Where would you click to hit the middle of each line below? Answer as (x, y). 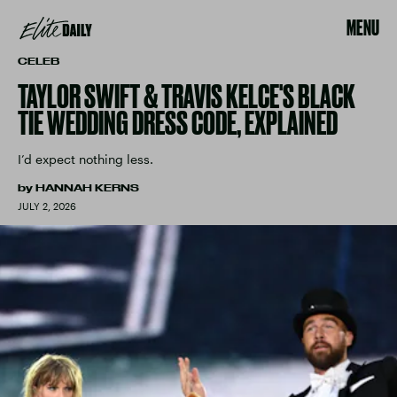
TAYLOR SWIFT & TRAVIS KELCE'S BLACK (187, 96)
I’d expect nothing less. (86, 159)
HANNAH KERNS (87, 188)
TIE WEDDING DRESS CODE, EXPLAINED (178, 123)
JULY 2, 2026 (47, 206)
